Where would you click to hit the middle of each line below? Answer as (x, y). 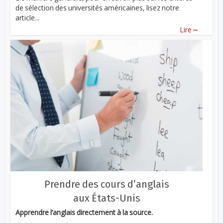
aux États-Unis (107, 198)
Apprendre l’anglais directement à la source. (84, 212)
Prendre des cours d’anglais (107, 184)
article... (28, 17)
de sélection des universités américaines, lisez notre (98, 7)
